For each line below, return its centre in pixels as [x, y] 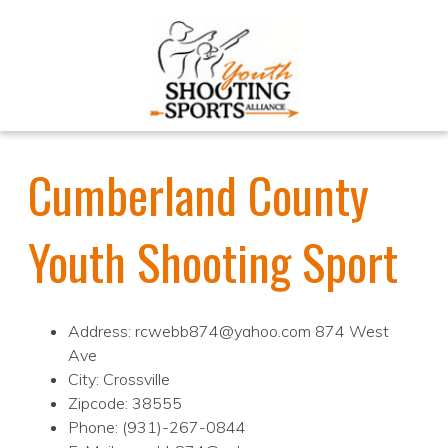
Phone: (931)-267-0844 [157, 427]
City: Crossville [119, 379]
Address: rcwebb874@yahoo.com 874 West [228, 331]
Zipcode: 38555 [125, 403]
